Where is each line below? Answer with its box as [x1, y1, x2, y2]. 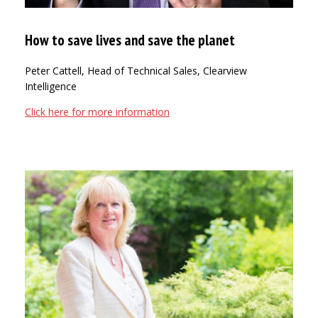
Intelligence [25, 79, 77, 94]
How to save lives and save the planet [25, 31, 235, 50]
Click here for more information [25, 105, 170, 119]
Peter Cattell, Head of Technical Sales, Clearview [25, 64, 247, 78]
